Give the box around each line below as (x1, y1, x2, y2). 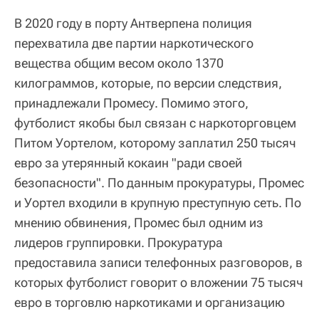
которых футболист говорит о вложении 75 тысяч (14, 274, 303, 290)
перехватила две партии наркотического (14, 35, 253, 51)
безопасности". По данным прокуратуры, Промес (14, 174, 304, 190)
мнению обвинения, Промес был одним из (14, 214, 263, 230)
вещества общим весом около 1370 (14, 55, 224, 70)
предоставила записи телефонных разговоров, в (14, 254, 303, 270)
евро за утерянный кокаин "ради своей (14, 155, 242, 170)
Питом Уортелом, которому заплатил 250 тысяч (14, 135, 296, 150)
